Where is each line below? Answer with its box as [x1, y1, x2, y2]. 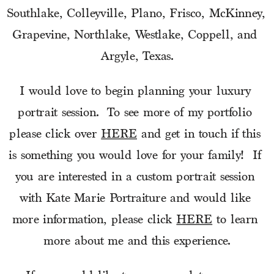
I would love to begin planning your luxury [19, 84, 251, 99]
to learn [212, 212, 258, 228]
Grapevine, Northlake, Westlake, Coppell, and [12, 28, 257, 43]
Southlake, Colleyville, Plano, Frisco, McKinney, [7, 6, 265, 21]
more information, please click [12, 212, 177, 228]
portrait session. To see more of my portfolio [18, 105, 252, 120]
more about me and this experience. [43, 234, 231, 249]
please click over [9, 127, 102, 142]
